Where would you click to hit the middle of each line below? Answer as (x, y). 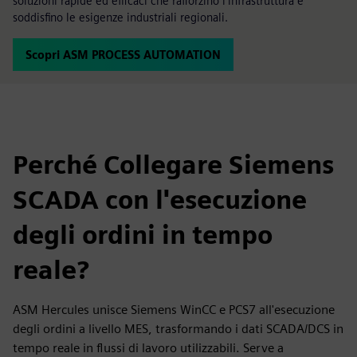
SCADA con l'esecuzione (160, 200)
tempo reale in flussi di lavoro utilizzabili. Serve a (148, 348)
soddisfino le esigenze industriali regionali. (120, 17)
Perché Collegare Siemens (173, 165)
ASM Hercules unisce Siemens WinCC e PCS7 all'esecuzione (174, 310)
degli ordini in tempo (143, 235)
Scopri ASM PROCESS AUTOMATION (123, 55)
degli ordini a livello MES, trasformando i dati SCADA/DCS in (178, 329)
